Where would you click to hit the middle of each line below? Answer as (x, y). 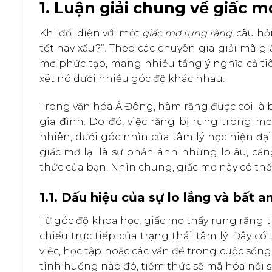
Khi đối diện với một (90, 33)
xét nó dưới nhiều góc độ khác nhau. (132, 79)
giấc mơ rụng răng (187, 33)
